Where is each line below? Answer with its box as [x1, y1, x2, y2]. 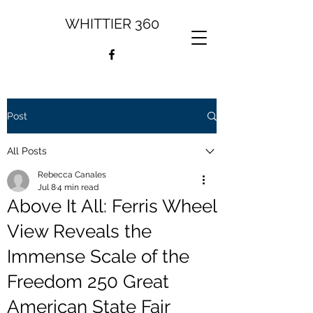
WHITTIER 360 [64, 15, 159, 32]
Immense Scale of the [7, 246, 189, 267]
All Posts [7, 145, 47, 156]
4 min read [57, 182, 99, 192]
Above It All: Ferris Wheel [7, 196, 217, 217]
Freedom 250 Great [7, 271, 169, 292]
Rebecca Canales [38, 170, 106, 180]
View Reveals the [7, 221, 152, 242]
